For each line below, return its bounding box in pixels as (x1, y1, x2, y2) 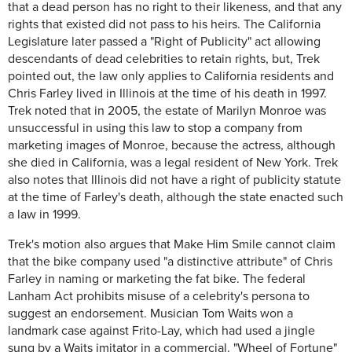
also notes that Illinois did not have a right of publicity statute (8, 171, 341, 188)
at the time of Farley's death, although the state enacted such (8, 189, 343, 205)
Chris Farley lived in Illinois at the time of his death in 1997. (8, 85, 327, 101)
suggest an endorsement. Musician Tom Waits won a (8, 305, 293, 321)
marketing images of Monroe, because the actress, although (8, 137, 335, 153)
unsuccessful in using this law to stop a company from (8, 119, 302, 136)
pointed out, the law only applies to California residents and (8, 68, 334, 84)
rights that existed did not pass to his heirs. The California (8, 16, 321, 32)
